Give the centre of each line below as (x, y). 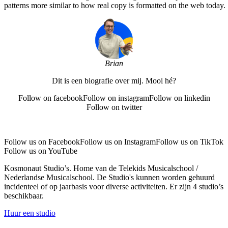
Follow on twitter (114, 107)
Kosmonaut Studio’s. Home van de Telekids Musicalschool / (101, 168)
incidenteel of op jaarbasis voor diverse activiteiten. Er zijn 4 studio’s (114, 186)
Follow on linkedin (179, 98)
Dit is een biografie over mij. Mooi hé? (114, 80)
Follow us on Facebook (42, 141)
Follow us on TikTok (190, 141)
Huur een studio (30, 213)
